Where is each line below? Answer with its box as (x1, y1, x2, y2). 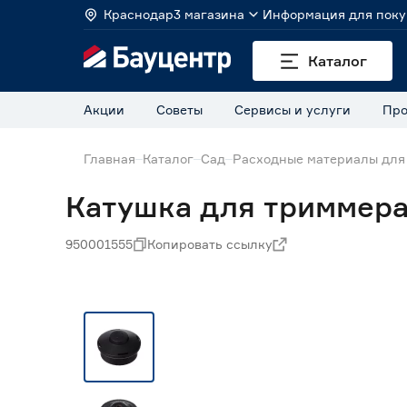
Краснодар (104, 6, 174, 22)
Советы (156, 102, 203, 117)
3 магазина (174, 6, 244, 22)
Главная (84, 151, 135, 166)
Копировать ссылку (147, 236, 273, 252)
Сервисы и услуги (234, 102, 351, 117)
